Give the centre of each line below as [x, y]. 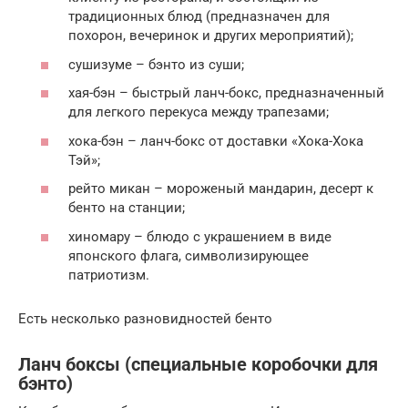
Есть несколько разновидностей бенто [145, 318]
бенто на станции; [127, 208]
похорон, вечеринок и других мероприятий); [211, 36]
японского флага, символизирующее [189, 255]
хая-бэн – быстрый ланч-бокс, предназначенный [226, 93]
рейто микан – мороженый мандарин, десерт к [221, 189]
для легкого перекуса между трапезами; [199, 112]
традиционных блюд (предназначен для [199, 17]
